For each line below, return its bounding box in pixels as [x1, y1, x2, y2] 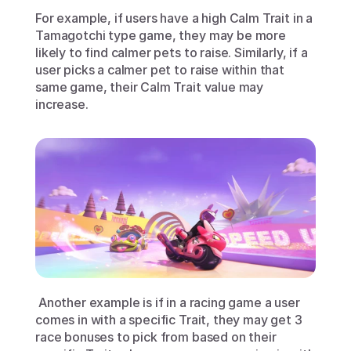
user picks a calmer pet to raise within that [35, 62, 284, 78]
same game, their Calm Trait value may [35, 79, 264, 96]
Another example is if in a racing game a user [35, 295, 300, 311]
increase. [35, 96, 89, 113]
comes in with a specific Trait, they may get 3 [35, 312, 302, 328]
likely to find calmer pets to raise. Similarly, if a [35, 45, 308, 61]
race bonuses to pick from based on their [35, 329, 277, 346]
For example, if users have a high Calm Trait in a [35, 10, 313, 27]
